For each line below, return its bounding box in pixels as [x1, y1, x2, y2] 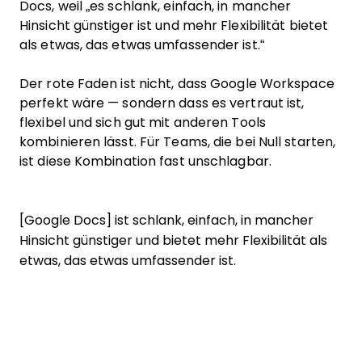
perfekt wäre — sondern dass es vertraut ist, [19, 96, 305, 110]
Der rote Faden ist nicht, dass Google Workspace [19, 77, 335, 90]
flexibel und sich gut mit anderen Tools [19, 116, 266, 129]
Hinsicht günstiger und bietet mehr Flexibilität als [19, 234, 327, 247]
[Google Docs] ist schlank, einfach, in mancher [19, 213, 314, 227]
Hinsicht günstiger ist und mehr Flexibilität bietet [19, 19, 329, 32]
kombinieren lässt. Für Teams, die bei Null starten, [19, 135, 336, 149]
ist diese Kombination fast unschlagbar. [19, 154, 271, 168]
